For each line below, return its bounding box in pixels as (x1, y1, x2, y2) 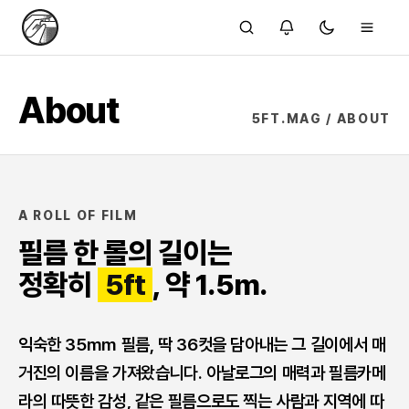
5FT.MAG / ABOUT (251, 111, 391, 126)
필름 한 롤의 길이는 (18, 236, 233, 270)
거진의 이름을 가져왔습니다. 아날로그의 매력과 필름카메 (18, 362, 386, 383)
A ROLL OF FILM (18, 208, 138, 223)
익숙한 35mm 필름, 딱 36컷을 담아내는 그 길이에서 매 (18, 334, 386, 355)
